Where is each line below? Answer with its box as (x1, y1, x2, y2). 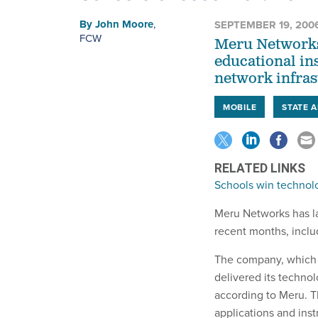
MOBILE (223, 100, 257, 113)
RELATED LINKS (214, 160, 305, 175)
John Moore (95, 16, 153, 32)
